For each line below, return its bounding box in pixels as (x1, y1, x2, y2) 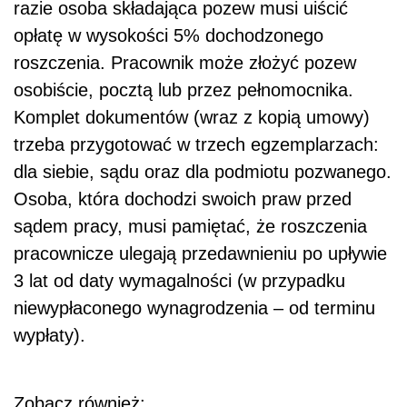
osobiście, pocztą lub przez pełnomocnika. (14, 79, 353, 100)
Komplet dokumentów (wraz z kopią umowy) (14, 106, 370, 127)
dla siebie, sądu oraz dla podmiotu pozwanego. (14, 161, 392, 182)
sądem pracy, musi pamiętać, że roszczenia (14, 215, 367, 236)
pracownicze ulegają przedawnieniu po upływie (14, 243, 387, 263)
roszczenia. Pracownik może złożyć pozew (14, 52, 356, 73)
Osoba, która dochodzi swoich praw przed (14, 188, 352, 209)
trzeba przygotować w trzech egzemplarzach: (14, 134, 379, 154)
